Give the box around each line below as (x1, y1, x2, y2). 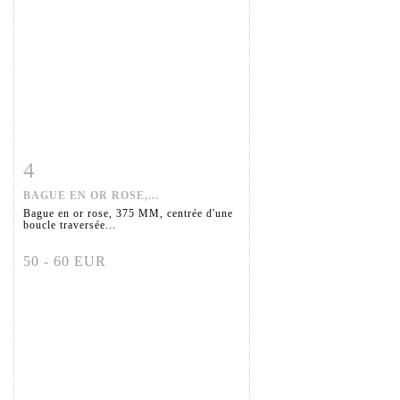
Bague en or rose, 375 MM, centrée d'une (23, 207, 233, 221)
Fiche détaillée (35, 160, 124, 174)
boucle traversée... (23, 219, 116, 232)
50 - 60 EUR (23, 254, 106, 270)
